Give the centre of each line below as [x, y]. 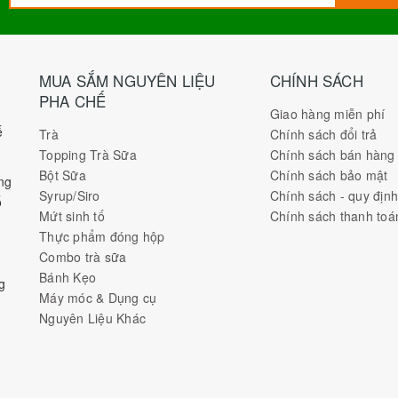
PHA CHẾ [73, 100]
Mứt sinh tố [72, 215]
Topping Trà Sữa [88, 154]
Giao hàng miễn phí [327, 113]
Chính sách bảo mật [329, 175]
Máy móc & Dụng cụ [98, 297]
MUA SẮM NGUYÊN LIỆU [127, 80]
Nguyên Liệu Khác [92, 318]
